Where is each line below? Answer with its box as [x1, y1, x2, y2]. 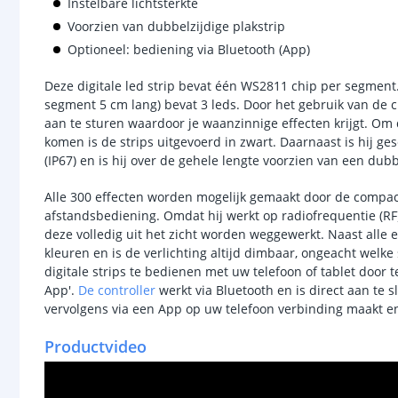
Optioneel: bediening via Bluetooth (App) [68, 41, 310, 58]
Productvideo [44, 336, 147, 357]
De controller [78, 282, 155, 298]
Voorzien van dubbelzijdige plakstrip [68, 18, 285, 35]
